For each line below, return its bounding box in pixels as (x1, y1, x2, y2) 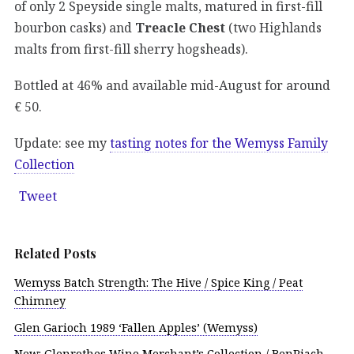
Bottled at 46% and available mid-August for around (14, 76, 330, 94)
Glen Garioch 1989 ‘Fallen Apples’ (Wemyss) (14, 319, 258, 335)
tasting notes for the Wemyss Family (110, 134, 328, 152)
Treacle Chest (135, 18, 225, 36)
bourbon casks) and (14, 18, 135, 36)
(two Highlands (225, 18, 322, 36)
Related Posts (14, 244, 96, 262)
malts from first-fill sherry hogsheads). (14, 40, 248, 58)
